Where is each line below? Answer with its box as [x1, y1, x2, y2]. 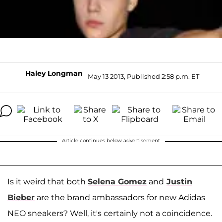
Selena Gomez [88, 176, 147, 186]
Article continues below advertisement [62, 137, 160, 144]
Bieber [7, 192, 35, 202]
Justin [166, 176, 192, 186]
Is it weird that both [7, 176, 88, 186]
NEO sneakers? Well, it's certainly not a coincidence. [7, 208, 212, 218]
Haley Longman [25, 68, 83, 78]
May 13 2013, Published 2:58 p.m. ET [87, 72, 199, 81]
